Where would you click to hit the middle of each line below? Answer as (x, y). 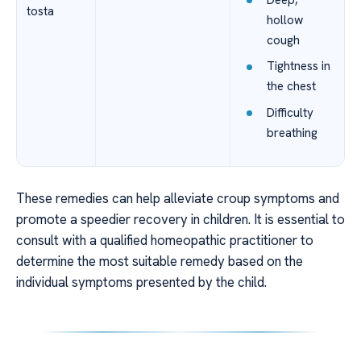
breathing (292, 133)
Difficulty (290, 112)
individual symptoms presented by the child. (141, 282)
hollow (284, 20)
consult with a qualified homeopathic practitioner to (165, 241)
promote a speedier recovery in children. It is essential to (180, 220)
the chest (291, 87)
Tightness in (298, 66)
